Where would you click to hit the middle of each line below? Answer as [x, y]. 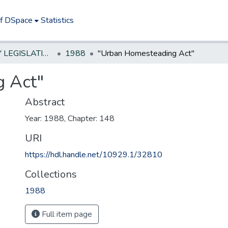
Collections [51, 174]
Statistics [58, 20]
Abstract [45, 102]
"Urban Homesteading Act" [146, 53]
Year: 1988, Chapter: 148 [70, 119]
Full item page [66, 214]
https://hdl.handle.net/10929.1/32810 [94, 155]
